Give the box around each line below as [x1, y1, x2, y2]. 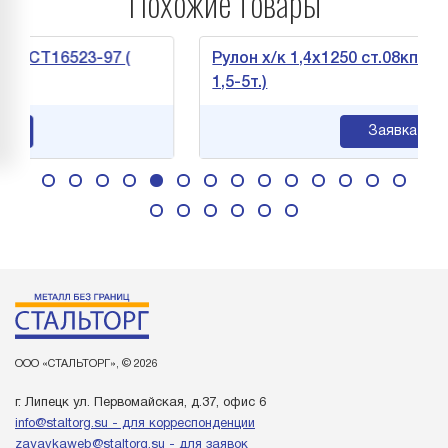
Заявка [335, 125, 385, 138]
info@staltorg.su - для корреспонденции [15, 418, 255, 430]
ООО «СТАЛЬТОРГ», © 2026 [15, 359, 158, 369]
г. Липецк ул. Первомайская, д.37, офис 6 [15, 397, 266, 409]
